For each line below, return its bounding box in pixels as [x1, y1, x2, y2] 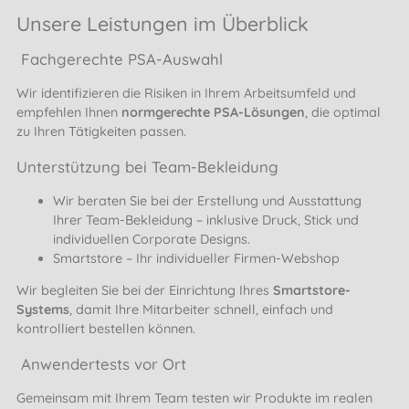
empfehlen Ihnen [16, 104, 121, 121]
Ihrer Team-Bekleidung [53, 211, 193, 228]
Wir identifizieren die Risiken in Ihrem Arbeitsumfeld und [16, 85, 356, 102]
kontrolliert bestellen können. [16, 320, 195, 338]
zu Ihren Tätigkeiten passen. [16, 123, 186, 141]
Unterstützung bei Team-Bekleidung [16, 156, 278, 176]
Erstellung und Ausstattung [197, 192, 362, 209]
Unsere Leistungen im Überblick [16, 11, 309, 37]
